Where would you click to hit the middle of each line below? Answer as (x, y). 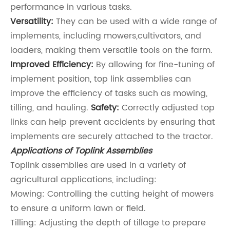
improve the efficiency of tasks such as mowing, (109, 94)
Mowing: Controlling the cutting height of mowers (112, 194)
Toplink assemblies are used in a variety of (98, 166)
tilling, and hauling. (51, 108)
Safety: (105, 108)
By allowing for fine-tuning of (155, 65)
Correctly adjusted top (167, 108)
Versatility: (33, 22)
